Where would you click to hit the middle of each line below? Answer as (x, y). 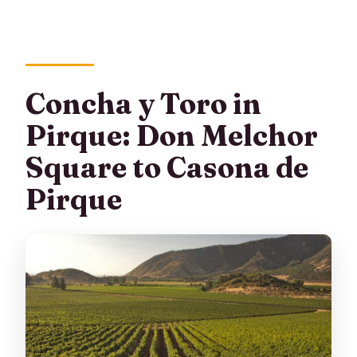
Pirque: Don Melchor (172, 136)
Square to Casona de (167, 168)
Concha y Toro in (144, 104)
